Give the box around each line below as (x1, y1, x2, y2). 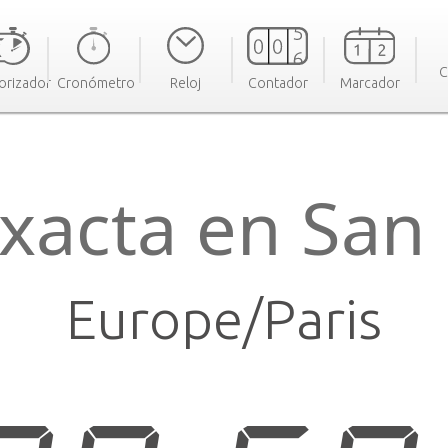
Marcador (339, 74, 400, 91)
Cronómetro (56, 74, 135, 91)
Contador (247, 74, 308, 91)
